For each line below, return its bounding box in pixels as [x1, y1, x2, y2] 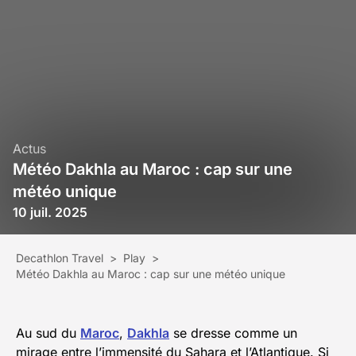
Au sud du [16, 325, 80, 342]
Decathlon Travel [16, 251, 103, 265]
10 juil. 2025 [13, 204, 87, 221]
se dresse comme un [169, 325, 297, 342]
